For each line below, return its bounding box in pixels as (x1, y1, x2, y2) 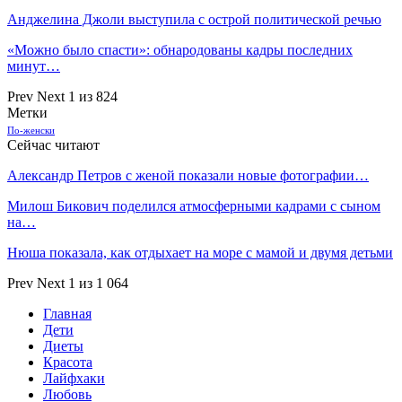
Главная (43, 305, 92, 321)
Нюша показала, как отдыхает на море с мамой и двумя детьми (7, 244, 393, 260)
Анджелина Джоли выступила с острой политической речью (7, 11, 381, 27)
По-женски (7, 125, 55, 135)
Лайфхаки (43, 370, 105, 386)
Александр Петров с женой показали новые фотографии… (7, 167, 369, 183)
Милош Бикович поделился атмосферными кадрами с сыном (7, 197, 380, 214)
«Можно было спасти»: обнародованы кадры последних (7, 41, 353, 57)
